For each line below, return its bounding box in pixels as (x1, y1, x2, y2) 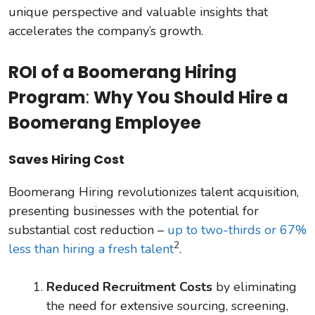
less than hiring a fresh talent (8, 240, 174, 257)
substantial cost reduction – (8, 221, 167, 238)
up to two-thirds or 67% (167, 221, 307, 238)
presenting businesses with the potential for (8, 202, 259, 219)
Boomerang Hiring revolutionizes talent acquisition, (8, 183, 299, 200)
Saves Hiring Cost (8, 150, 124, 168)
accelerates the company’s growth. (8, 22, 203, 39)
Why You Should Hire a (94, 85, 288, 109)
